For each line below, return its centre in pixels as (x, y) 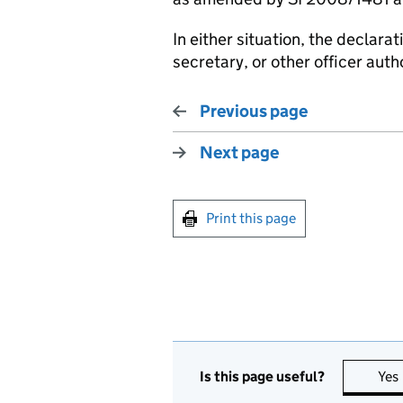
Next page (239, 152)
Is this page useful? (262, 376)
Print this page (251, 218)
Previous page (254, 111)
